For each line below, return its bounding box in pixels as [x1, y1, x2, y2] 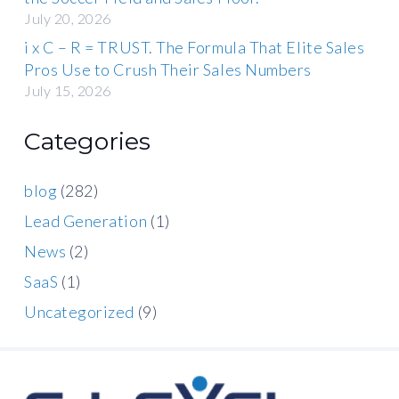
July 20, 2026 [24, 10, 112, 28]
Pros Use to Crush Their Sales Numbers [24, 60, 312, 80]
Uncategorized [24, 301, 135, 322]
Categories [24, 126, 151, 156]
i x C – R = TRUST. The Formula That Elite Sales [24, 37, 365, 58]
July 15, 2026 [24, 82, 112, 100]
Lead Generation [24, 210, 148, 231]
